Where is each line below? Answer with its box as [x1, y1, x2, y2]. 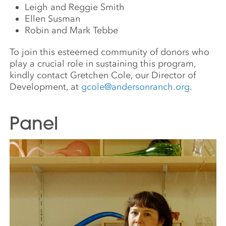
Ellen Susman [25, 13, 81, 24]
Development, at [10, 81, 82, 92]
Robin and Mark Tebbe [25, 24, 119, 36]
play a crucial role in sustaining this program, [10, 58, 196, 69]
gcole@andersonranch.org [81, 81, 190, 92]
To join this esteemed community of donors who [10, 46, 210, 58]
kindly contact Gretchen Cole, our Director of [10, 69, 196, 81]
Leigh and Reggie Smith [25, 1, 125, 13]
